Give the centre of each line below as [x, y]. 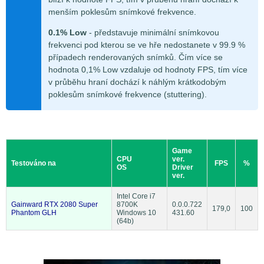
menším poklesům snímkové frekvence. [122, 12]
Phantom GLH [34, 212]
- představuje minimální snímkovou [153, 33]
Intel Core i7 [136, 196]
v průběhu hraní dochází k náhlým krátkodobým [137, 82]
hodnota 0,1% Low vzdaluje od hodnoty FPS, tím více [148, 70]
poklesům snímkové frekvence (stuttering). [128, 95]
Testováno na [34, 163]
